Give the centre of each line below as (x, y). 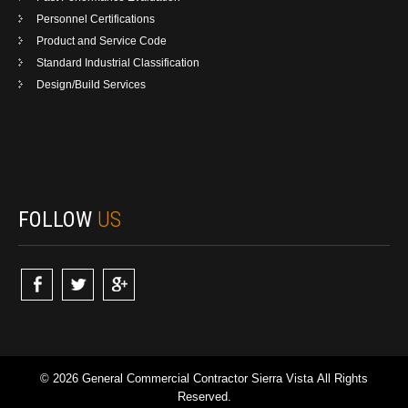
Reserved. (204, 396)
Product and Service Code (102, 41)
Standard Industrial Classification (118, 63)
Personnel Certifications (96, 20)
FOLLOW (58, 219)
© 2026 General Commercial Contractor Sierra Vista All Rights (204, 378)
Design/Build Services (91, 85)
